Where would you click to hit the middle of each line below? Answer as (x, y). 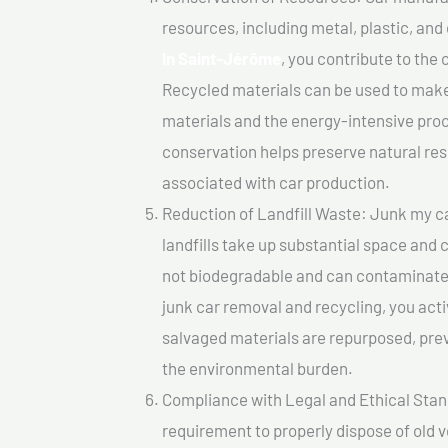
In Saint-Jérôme (221, 58)
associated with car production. (276, 182)
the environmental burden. (257, 368)
